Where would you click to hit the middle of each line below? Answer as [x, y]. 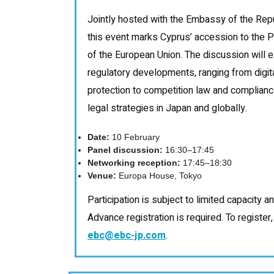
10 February [135, 137]
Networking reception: [134, 162]
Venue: [102, 175]
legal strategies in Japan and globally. [167, 108]
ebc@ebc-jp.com [127, 235]
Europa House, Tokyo [159, 175]
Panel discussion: [125, 150]
